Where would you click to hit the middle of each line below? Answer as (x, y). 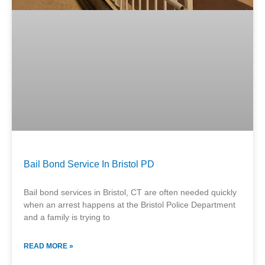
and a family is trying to (67, 217)
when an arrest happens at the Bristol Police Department (130, 204)
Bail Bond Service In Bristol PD (89, 164)
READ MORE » (49, 246)
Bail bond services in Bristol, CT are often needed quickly (130, 192)
